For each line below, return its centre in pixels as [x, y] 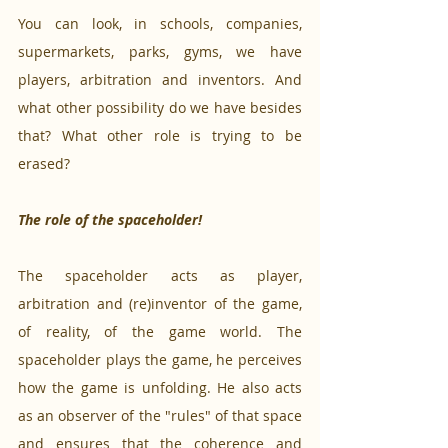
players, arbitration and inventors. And [160, 80]
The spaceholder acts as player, [160, 276]
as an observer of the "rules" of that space [160, 416]
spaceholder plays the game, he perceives [160, 360]
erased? [46, 164]
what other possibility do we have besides [160, 108]
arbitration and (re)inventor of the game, [160, 304]
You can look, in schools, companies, [160, 24]
